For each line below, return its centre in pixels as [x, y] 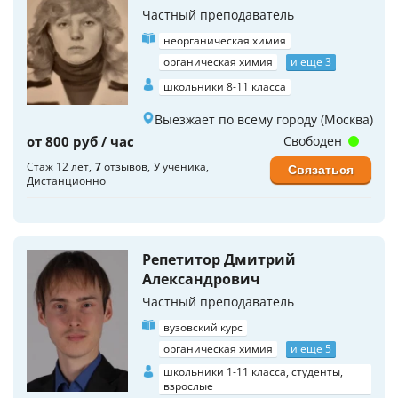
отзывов [124, 167]
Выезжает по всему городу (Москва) [264, 119]
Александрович [201, 279]
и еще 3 [311, 62]
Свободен [314, 141]
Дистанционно [66, 181]
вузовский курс [203, 327]
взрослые [188, 386]
